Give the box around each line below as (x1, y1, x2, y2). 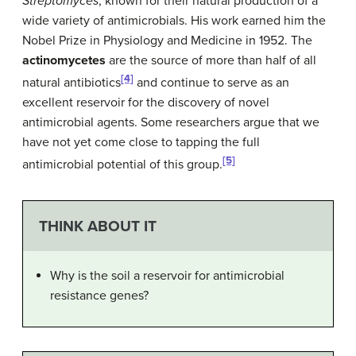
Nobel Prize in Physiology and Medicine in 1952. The (22, 32, 312, 48)
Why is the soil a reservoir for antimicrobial (50, 267, 284, 284)
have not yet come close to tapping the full (22, 134, 260, 151)
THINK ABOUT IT (38, 216, 157, 235)
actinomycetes (22, 52, 106, 68)
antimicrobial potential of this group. (22, 157, 222, 173)
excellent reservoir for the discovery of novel (22, 95, 269, 111)
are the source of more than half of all (106, 52, 316, 68)
